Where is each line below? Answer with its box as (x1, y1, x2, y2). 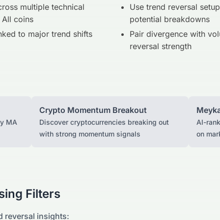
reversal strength (130, 41, 192, 52)
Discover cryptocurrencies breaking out (39, 118, 169, 127)
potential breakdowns (130, 14, 210, 25)
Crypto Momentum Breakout (39, 105, 147, 115)
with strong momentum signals (39, 130, 140, 138)
